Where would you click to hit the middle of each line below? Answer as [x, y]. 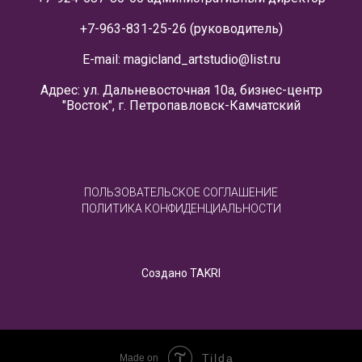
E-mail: [103, 60]
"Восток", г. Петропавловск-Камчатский [181, 106]
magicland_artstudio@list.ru [202, 60]
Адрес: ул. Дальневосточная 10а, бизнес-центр [181, 90]
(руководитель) [234, 29]
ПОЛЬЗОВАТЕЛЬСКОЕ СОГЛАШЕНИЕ [181, 193]
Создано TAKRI [181, 274]
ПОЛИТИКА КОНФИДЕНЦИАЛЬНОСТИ [181, 209]
